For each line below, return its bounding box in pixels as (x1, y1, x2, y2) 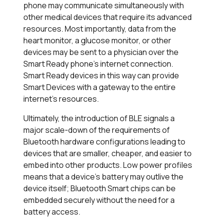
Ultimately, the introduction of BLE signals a (23, 113, 175, 124)
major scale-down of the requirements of (23, 125, 170, 136)
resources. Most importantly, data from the (23, 23, 176, 35)
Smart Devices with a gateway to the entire (23, 82, 176, 93)
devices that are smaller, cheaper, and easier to (23, 148, 192, 159)
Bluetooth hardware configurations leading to (23, 136, 185, 147)
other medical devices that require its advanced (23, 12, 192, 23)
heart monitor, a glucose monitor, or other (23, 35, 171, 46)
